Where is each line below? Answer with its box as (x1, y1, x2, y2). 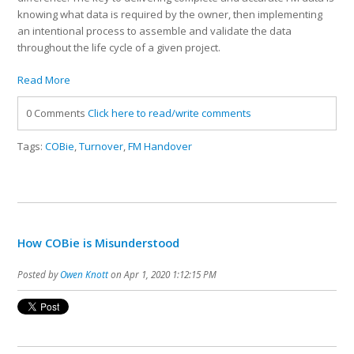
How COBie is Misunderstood (17, 235, 180, 251)
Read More (17, 73, 71, 88)
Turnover (79, 139, 124, 154)
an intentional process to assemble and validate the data (17, 24, 292, 39)
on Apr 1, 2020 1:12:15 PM (108, 268, 217, 281)
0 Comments (26, 106, 88, 121)
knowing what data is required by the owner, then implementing (17, 7, 323, 22)
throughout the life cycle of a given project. (17, 40, 221, 55)
